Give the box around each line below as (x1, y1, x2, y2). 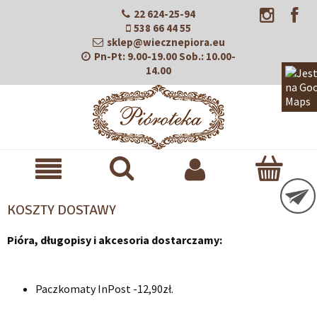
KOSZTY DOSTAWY (7, 201, 116, 219)
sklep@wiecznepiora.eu (106, 35, 225, 49)
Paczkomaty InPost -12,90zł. (35, 282, 173, 296)
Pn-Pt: (94, 50, 125, 63)
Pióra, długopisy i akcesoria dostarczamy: (7, 233, 222, 247)
